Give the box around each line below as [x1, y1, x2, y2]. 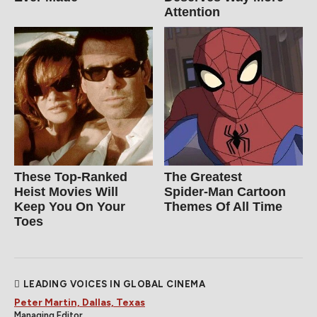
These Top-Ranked [14, 170, 127, 185]
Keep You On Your [14, 200, 125, 214]
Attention [164, 5, 221, 20]
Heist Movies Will [14, 185, 118, 200]
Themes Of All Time [164, 200, 283, 214]
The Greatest [164, 170, 243, 185]
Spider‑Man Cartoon [164, 185, 287, 200]
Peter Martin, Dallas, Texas [14, 296, 145, 309]
